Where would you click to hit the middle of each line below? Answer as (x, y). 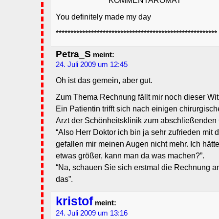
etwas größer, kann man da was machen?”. (130, 156)
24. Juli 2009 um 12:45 (92, 65)
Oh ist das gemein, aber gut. (104, 81)
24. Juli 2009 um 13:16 (92, 213)
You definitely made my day (103, 17)
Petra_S (73, 54)
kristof (74, 201)
